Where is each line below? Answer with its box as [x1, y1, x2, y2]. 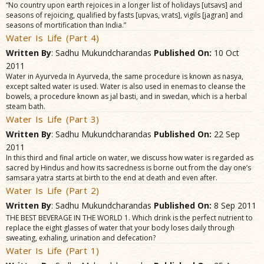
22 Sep [212, 128, 240, 140]
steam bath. [6, 101, 45, 111]
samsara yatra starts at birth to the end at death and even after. [6, 173, 217, 183]
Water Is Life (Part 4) [6, 32, 100, 44]
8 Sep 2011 [212, 200, 256, 211]
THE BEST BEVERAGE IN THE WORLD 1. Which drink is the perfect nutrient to [6, 213, 253, 223]
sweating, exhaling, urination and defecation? [6, 233, 156, 243]
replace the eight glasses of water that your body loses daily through [6, 223, 235, 233]
